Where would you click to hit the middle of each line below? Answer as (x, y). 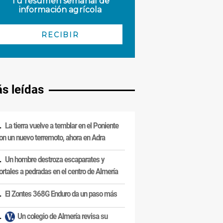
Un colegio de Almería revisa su (62, 216)
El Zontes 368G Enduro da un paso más (61, 194)
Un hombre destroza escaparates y (55, 160)
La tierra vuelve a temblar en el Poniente (62, 126)
